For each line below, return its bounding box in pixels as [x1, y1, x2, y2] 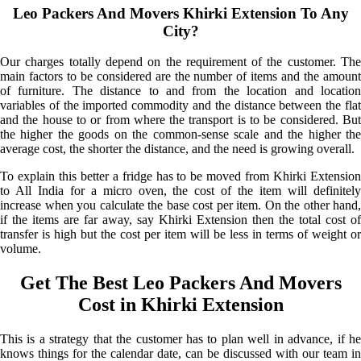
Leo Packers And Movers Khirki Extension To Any [12, 4, 349, 22]
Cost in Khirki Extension [77, 294, 284, 316]
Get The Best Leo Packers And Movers [19, 272, 342, 294]
